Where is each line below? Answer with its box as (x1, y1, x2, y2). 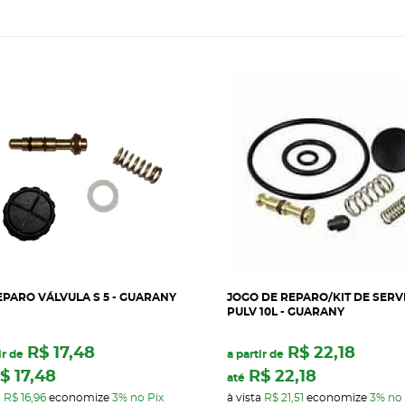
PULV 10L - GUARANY (226, 306, 344, 317)
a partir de (226, 348, 284, 360)
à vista (226, 391, 264, 403)
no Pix (130, 391, 164, 403)
